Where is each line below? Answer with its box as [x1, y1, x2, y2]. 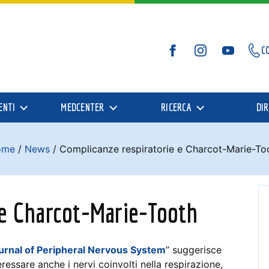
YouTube [219, 51, 250, 64]
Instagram [191, 51, 229, 64]
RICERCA [161, 101, 192, 113]
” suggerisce [166, 244, 222, 256]
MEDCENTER [61, 101, 104, 113]
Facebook [163, 51, 199, 64]
